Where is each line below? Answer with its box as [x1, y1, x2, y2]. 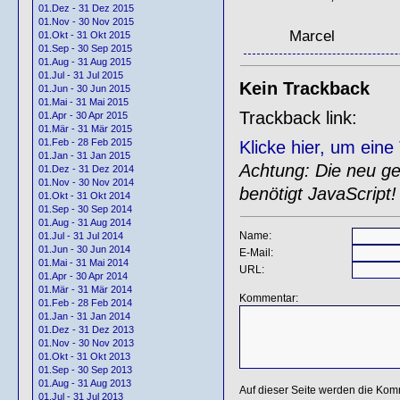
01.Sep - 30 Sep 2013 [38, 364, 132, 376]
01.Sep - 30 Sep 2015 [38, 43, 132, 54]
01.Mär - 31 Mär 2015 [38, 123, 132, 135]
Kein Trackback [238, 78, 370, 98]
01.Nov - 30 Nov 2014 [38, 177, 134, 188]
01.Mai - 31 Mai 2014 [38, 257, 129, 269]
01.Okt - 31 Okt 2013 [38, 351, 130, 362]
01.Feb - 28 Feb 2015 [38, 137, 132, 148]
